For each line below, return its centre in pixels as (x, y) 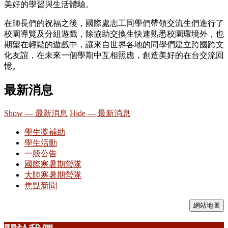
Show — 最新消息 (36, 113)
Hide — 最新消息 (100, 113)
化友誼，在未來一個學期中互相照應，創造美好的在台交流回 (114, 55)
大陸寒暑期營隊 (53, 175)
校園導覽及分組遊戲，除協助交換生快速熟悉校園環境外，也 (114, 34)
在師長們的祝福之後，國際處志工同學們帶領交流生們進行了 (114, 23)
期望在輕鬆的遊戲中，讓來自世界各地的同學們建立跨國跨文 (114, 44)
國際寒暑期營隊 (53, 164)
